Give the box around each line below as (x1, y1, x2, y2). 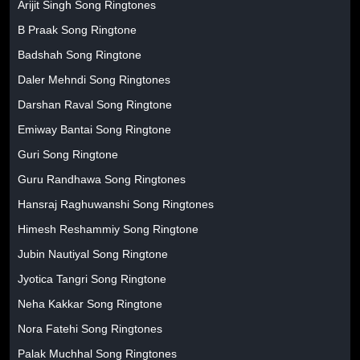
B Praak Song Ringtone (18, 23, 137, 36)
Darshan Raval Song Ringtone (18, 98, 172, 111)
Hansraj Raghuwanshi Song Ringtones (18, 198, 214, 211)
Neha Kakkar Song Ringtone (18, 297, 162, 310)
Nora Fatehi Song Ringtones (18, 322, 162, 335)
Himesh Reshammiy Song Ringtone (18, 223, 198, 235)
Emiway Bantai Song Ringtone (18, 123, 171, 136)
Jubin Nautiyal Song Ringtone (18, 247, 168, 260)
